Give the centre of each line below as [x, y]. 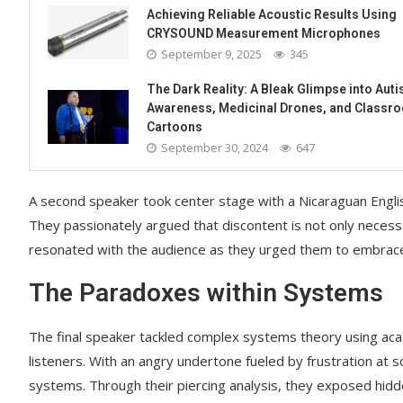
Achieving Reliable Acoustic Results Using [272, 14]
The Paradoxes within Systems [206, 292]
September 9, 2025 [211, 54]
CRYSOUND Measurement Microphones [264, 33]
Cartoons [175, 126]
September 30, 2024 [215, 147]
